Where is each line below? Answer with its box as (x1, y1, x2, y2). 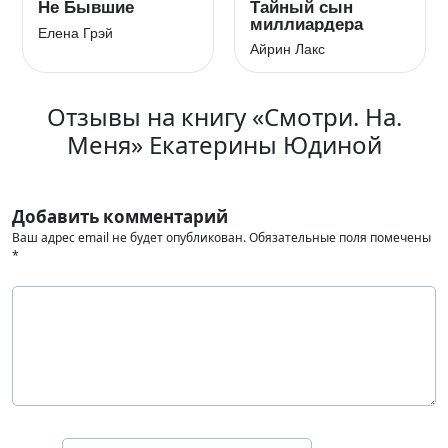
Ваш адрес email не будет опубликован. (12, 229, 246, 246)
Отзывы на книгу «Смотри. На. (46, 100, 402, 133)
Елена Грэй (38, 25, 113, 41)
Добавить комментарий (12, 205, 228, 228)
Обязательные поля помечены (249, 229, 431, 246)
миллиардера (250, 15, 363, 34)
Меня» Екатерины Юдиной (66, 128, 382, 161)
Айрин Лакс (250, 40, 325, 57)
